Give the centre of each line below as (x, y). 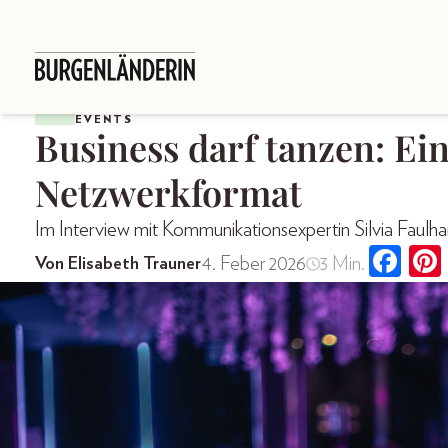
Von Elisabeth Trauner (118, 263)
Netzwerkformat (168, 192)
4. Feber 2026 (253, 263)
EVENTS (104, 119)
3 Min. (342, 263)
